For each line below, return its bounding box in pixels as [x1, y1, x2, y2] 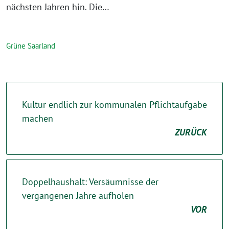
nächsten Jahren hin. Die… [6, 1, 109, 13]
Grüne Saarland [6, 41, 55, 51]
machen [22, 112, 53, 124]
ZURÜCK [175, 126, 207, 138]
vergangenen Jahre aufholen [22, 190, 134, 201]
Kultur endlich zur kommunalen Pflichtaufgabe [22, 99, 207, 110]
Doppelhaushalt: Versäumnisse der [22, 176, 158, 188]
